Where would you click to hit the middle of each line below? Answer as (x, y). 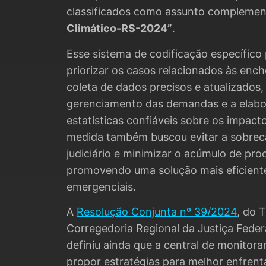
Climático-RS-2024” (119, 28)
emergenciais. (101, 186)
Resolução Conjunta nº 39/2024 (157, 212)
